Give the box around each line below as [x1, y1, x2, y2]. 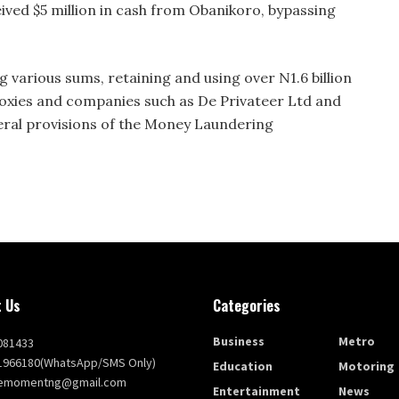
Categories [213, 294, 281, 316]
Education [213, 357, 273, 374]
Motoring [338, 357, 395, 374]
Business [213, 332, 265, 349]
